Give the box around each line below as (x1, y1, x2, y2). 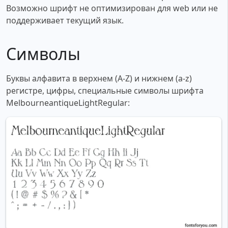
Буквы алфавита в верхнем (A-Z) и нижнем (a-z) (6, 73, 192, 84)
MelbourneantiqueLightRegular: (6, 97, 130, 109)
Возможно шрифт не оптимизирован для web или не (6, 3, 218, 14)
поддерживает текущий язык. (6, 15, 124, 26)
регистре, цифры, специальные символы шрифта (6, 85, 204, 97)
